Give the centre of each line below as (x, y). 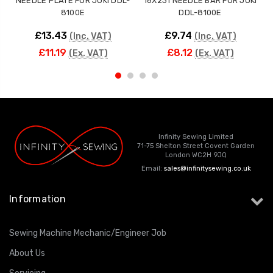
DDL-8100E (200, 12)
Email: (152, 168)
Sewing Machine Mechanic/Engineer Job (88, 233)
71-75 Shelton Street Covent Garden (196, 146)
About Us (27, 253)
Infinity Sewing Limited (196, 136)
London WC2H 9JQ (196, 155)
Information (37, 199)
